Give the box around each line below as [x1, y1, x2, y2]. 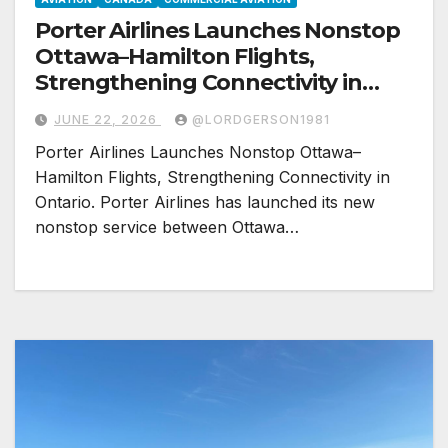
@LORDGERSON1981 [192, 112, 330, 128]
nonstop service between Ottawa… [35, 217, 299, 238]
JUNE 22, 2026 [54, 112, 161, 128]
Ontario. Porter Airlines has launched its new [35, 192, 375, 213]
